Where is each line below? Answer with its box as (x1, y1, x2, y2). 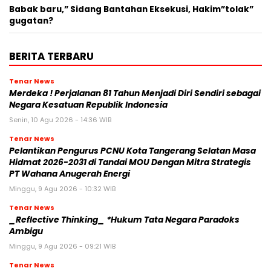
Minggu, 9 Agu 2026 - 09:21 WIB (9, 241, 116, 251)
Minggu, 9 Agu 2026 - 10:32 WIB (9, 183, 116, 194)
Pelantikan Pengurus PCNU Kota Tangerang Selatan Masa (9, 145, 256, 157)
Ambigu (9, 225, 43, 237)
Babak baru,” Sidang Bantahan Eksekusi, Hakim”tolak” (9, 3, 253, 15)
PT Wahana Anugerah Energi (9, 168, 130, 180)
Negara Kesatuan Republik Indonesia (9, 99, 169, 111)
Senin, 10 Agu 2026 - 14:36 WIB (9, 114, 111, 125)
